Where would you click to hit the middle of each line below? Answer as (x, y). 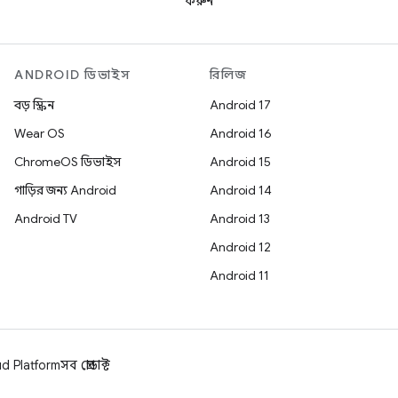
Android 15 (240, 162)
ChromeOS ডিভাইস (68, 162)
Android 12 (240, 247)
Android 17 (240, 105)
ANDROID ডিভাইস (72, 75)
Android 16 (241, 133)
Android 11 (239, 275)
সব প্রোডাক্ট (85, 365)
